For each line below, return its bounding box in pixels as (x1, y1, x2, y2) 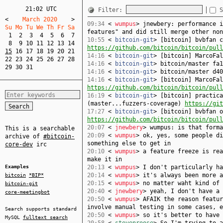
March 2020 (8, 16, 71, 23)
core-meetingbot (5, 189, 50, 195)
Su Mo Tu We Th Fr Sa (5, 24, 82, 31)
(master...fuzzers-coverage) (87, 100, 185, 107)
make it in (87, 156, 122, 163)
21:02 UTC (25, 5, 57, 12)
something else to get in (87, 140, 171, 147)
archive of (5, 133, 43, 140)
